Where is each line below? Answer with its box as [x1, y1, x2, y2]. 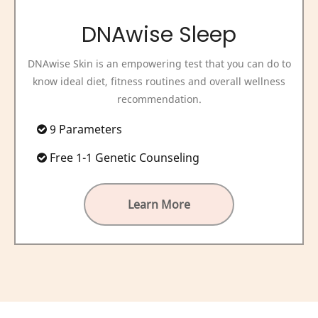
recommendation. [116, 92, 202, 106]
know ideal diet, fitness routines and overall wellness [33, 74, 285, 88]
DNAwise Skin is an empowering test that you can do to [27, 56, 291, 70]
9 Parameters [47, 121, 122, 137]
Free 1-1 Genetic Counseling [47, 149, 199, 165]
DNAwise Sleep [82, 19, 236, 50]
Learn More [128, 196, 190, 212]
